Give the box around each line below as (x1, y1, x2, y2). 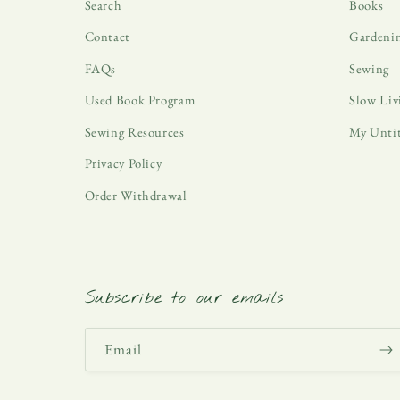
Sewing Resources (84, 122, 185, 140)
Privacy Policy (84, 154, 162, 172)
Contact (84, 28, 130, 46)
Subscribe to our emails (84, 287, 284, 311)
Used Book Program (84, 91, 196, 109)
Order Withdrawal (84, 186, 187, 204)
